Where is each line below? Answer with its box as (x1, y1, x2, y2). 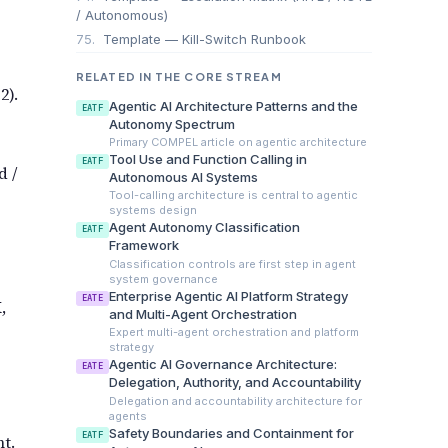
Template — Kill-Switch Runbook (99, 31, 306, 48)
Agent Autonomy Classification (108, 219, 300, 236)
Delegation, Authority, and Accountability (108, 374, 361, 391)
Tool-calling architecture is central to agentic (108, 188, 358, 203)
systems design (108, 203, 197, 218)
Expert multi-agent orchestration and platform (108, 325, 359, 340)
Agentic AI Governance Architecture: (108, 356, 337, 373)
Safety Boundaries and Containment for (108, 424, 354, 441)
